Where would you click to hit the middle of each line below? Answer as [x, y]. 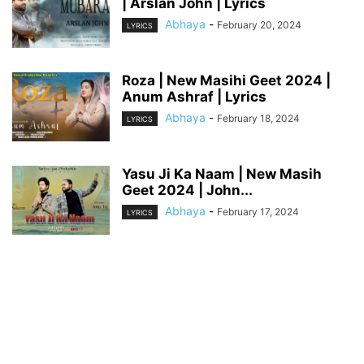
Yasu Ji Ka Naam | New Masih [222, 174]
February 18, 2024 [258, 118]
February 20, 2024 [259, 25]
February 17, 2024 [258, 212]
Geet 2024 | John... [187, 190]
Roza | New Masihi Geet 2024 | [226, 80]
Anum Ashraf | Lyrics [194, 97]
